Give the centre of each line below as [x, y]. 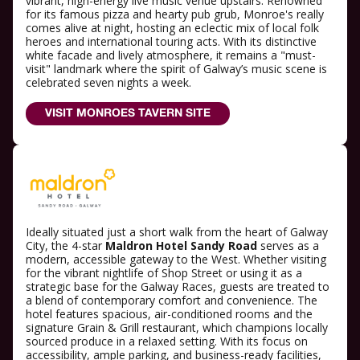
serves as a [288, 245]
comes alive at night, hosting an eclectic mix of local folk [172, 28]
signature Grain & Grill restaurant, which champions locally [177, 327]
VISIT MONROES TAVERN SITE [128, 114]
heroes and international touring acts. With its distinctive [171, 42]
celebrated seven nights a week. [108, 83]
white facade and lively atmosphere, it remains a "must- [171, 55]
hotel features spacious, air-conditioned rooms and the [169, 313]
